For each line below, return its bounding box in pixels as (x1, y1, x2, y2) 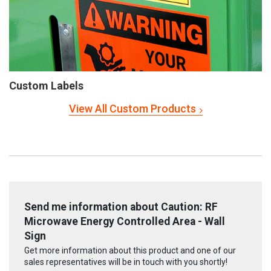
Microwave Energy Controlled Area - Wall (24, 215, 225, 227)
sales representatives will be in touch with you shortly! (24, 257, 227, 267)
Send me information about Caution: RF (24, 200, 218, 213)
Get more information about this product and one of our (24, 246, 236, 256)
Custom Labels (9, 79, 83, 92)
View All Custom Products (68, 102, 196, 115)
